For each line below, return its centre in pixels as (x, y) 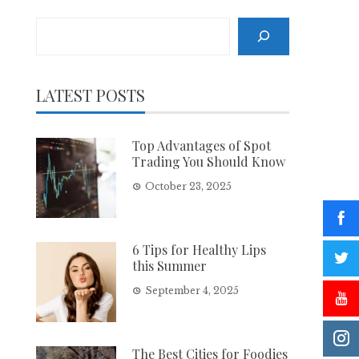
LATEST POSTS (91, 95)
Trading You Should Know (209, 161)
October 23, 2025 (189, 186)
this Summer (170, 265)
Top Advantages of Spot (202, 145)
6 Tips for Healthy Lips (200, 249)
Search (56, 26)
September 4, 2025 (192, 290)
